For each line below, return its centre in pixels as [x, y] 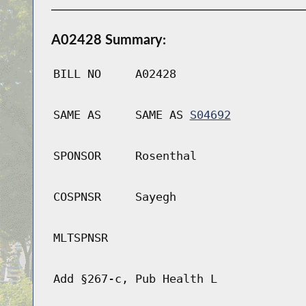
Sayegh [155, 197]
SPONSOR [77, 156]
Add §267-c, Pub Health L [135, 279]
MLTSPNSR [80, 238]
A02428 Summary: [108, 39]
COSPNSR [77, 197]
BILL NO [77, 74]
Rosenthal [166, 156]
